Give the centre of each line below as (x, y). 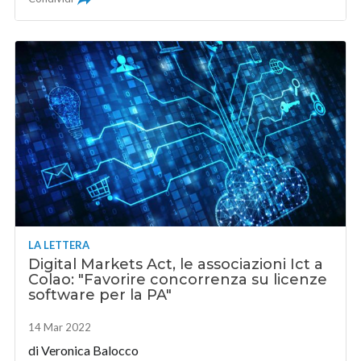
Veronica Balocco (90, 351)
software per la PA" (100, 295)
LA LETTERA (59, 245)
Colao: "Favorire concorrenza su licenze (178, 280)
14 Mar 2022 (60, 328)
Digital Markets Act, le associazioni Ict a (176, 265)
